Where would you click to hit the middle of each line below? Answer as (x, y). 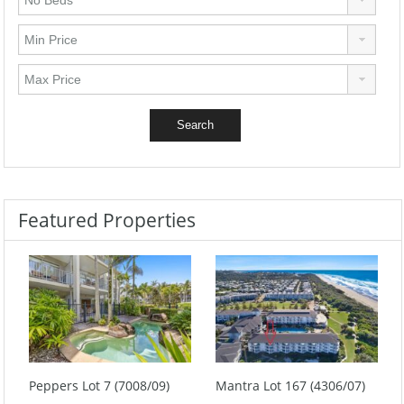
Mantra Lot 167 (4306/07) (290, 385)
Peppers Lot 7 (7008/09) (99, 385)
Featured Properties (107, 220)
